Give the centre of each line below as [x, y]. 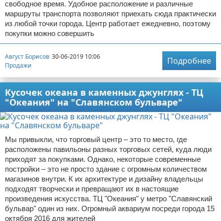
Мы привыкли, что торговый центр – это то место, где [96, 139]
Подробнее [189, 61]
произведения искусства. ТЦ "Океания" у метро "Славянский [109, 199]
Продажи [18, 65]
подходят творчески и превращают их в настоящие [92, 189]
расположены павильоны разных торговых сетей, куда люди [108, 149]
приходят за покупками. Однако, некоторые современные [103, 159]
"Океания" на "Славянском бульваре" [94, 102]
